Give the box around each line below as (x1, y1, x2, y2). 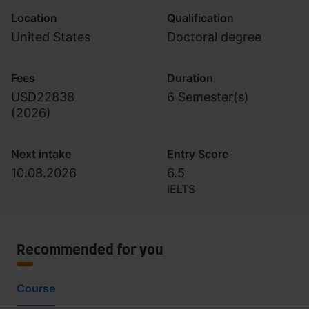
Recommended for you (17, 243, 163, 257)
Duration (167, 71, 213, 85)
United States (11, 30, 90, 44)
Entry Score (167, 147, 228, 161)
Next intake (11, 147, 71, 161)
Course (17, 281, 55, 295)
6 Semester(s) (167, 90, 249, 104)
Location (11, 11, 57, 25)
